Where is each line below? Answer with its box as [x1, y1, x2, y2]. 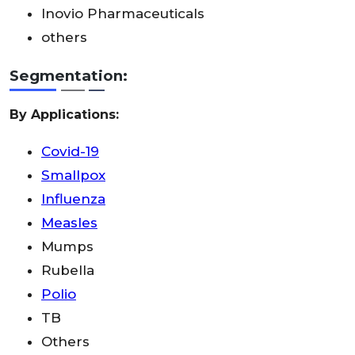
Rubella [41, 261, 94, 278]
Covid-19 [41, 143, 99, 159]
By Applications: [10, 106, 119, 122]
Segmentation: [10, 66, 128, 85]
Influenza [41, 190, 105, 207]
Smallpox [41, 166, 105, 183]
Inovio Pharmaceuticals [41, 5, 204, 21]
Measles [41, 214, 97, 231]
